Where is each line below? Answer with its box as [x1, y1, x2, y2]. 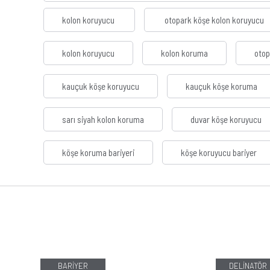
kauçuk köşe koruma [186, 81, 257, 92]
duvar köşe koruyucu [190, 114, 262, 125]
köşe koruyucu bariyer [181, 147, 257, 159]
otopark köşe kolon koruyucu [163, 14, 266, 26]
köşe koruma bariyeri [62, 147, 134, 159]
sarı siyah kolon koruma [62, 114, 144, 125]
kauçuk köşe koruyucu [62, 81, 139, 92]
